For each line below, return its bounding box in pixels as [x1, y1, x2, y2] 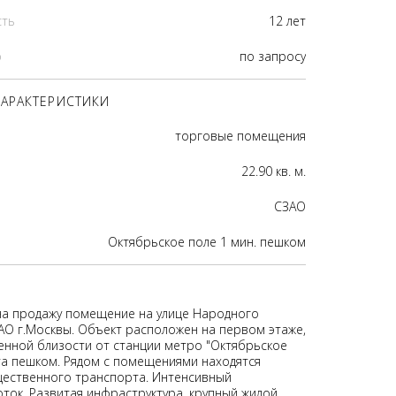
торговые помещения [175, 127, 306, 144]
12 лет [269, 12, 306, 29]
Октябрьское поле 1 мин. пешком [108, 233, 306, 250]
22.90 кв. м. [241, 163, 306, 179]
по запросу [240, 48, 306, 65]
